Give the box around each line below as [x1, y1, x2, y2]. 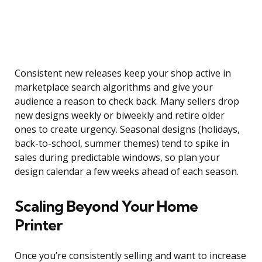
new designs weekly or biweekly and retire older [15, 109, 225, 122]
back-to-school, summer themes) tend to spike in [15, 137, 229, 150]
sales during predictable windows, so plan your [15, 151, 220, 164]
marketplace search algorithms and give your [15, 81, 213, 94]
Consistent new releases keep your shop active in [15, 67, 231, 80]
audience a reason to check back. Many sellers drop [15, 95, 239, 108]
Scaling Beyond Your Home [15, 196, 198, 216]
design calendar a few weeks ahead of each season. [15, 165, 239, 178]
